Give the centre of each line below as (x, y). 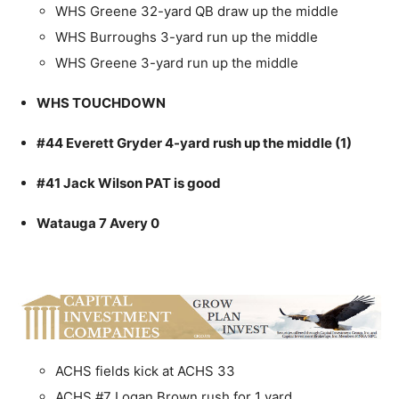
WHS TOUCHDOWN (101, 103)
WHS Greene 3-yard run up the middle (177, 63)
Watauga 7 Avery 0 (98, 224)
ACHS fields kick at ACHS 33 (145, 371)
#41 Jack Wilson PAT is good (129, 183)
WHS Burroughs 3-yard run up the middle (187, 37)
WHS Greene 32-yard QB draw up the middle (197, 12)
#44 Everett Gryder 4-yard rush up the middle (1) (194, 143)
